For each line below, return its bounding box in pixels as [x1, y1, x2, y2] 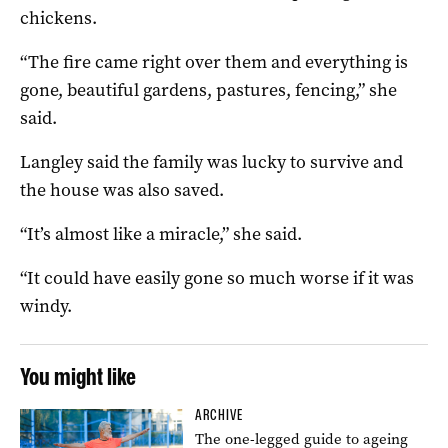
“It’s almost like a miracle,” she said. [20, 221, 302, 246]
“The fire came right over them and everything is [20, 49, 408, 74]
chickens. [20, 5, 97, 30]
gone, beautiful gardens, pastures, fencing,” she [20, 77, 397, 102]
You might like [20, 361, 136, 391]
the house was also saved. [20, 177, 224, 202]
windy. [20, 293, 72, 318]
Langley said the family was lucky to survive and [20, 149, 403, 174]
